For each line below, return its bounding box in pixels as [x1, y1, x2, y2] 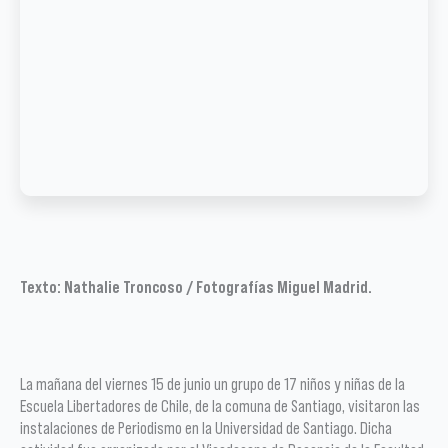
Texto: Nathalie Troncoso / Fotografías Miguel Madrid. [20, 278, 372, 297]
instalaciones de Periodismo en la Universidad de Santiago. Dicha [20, 418, 392, 437]
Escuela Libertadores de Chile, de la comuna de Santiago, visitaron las [20, 396, 420, 415]
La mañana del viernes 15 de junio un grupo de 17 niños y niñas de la [20, 374, 405, 393]
